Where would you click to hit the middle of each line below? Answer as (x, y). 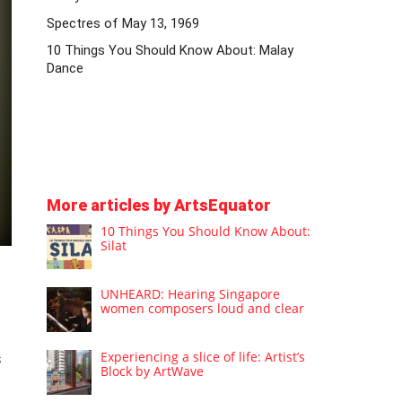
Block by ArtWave (153, 371)
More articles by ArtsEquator (159, 205)
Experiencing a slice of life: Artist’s (203, 356)
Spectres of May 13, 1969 (123, 23)
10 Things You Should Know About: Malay (170, 50)
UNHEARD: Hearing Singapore (191, 293)
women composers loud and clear (203, 308)
